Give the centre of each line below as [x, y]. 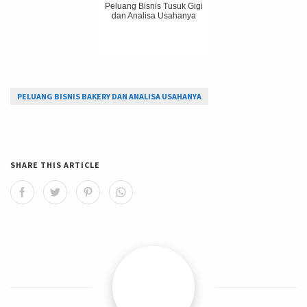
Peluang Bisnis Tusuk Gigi [154, 7]
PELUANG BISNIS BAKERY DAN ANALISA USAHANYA [109, 97]
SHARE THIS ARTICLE [55, 165]
